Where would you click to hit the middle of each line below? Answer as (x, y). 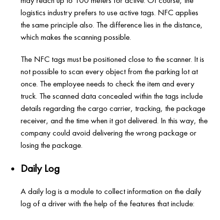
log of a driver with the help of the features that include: (108, 204)
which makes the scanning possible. (76, 37)
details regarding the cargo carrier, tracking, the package (113, 108)
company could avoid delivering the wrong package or (109, 133)
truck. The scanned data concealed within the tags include (112, 96)
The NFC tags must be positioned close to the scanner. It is (113, 59)
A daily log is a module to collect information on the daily (111, 191)
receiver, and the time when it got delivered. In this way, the (114, 121)
